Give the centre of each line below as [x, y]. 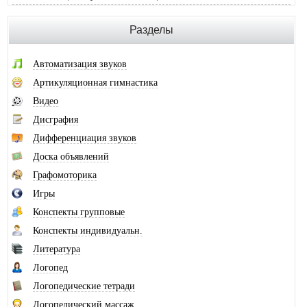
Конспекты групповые [79, 212]
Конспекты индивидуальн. [88, 231]
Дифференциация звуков [85, 138]
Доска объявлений [71, 157]
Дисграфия [56, 120]
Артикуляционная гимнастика [95, 83]
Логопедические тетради [84, 286]
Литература [57, 249]
